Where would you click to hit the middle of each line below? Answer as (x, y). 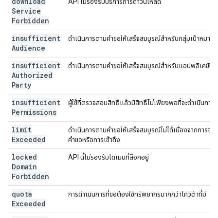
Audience (28, 48)
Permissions (34, 112)
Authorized (32, 75)
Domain (24, 167)
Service (26, 11)
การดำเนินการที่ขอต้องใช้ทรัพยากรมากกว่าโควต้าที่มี (137, 194)
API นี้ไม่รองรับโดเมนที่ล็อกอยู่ (109, 157)
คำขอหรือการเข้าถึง (94, 140)
